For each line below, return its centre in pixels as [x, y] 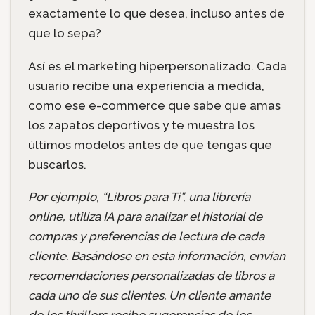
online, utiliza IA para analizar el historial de [145, 217]
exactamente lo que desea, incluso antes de [156, 13]
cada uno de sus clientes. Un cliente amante [149, 296]
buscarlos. [57, 164]
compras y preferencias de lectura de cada [146, 237]
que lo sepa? [64, 33]
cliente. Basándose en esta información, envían [156, 256]
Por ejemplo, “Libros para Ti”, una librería [139, 197]
